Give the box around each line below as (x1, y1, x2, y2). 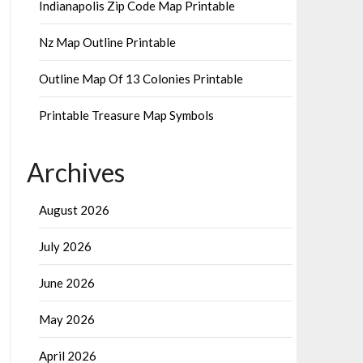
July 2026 (38, 239, 92, 254)
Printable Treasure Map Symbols (38, 108, 214, 122)
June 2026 (38, 275, 95, 290)
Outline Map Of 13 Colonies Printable (38, 71, 243, 86)
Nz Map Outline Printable (38, 35, 176, 49)
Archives (26, 156, 125, 188)
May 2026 (38, 312, 95, 327)
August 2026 (38, 203, 109, 217)
